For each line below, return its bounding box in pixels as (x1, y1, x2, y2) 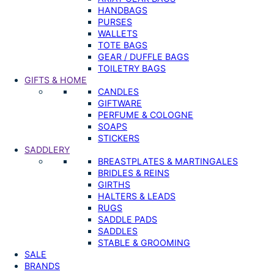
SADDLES (98, 225, 138, 236)
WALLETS (98, 28, 138, 39)
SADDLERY (24, 144, 70, 155)
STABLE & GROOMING (98, 237, 190, 248)
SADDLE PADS (98, 213, 157, 224)
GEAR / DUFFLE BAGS (98, 51, 189, 62)
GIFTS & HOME (24, 74, 87, 85)
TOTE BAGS (98, 39, 147, 50)
